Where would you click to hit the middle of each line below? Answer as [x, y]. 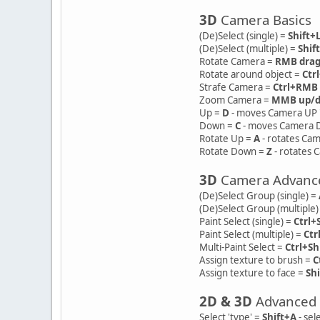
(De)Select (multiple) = [249, 48]
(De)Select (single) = [244, 35]
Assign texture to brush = [256, 260]
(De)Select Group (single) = [259, 195]
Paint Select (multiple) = [251, 234]
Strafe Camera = [236, 87]
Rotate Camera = [237, 61]
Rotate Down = [233, 151]
